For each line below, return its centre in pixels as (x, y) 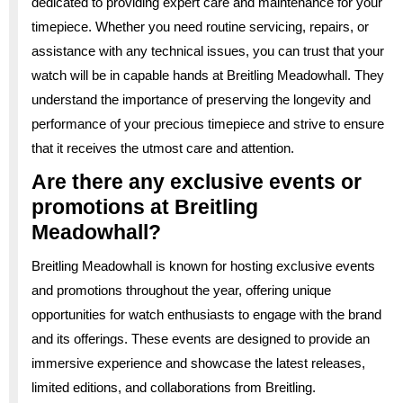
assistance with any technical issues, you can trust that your (208, 50)
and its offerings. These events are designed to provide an (201, 338)
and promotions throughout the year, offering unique (181, 290)
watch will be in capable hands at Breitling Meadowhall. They (208, 75)
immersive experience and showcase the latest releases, (198, 363)
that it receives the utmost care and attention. (163, 148)
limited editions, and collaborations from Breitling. (174, 387)
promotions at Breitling (145, 206)
